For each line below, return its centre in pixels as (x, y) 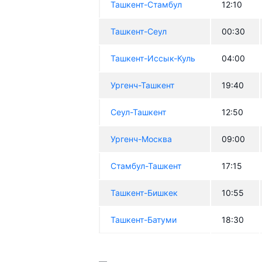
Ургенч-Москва (142, 139)
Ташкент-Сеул (139, 32)
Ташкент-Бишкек (144, 193)
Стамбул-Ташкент (146, 166)
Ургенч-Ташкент (143, 85)
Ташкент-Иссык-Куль (153, 58)
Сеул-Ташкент (139, 112)
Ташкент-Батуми (144, 220)
